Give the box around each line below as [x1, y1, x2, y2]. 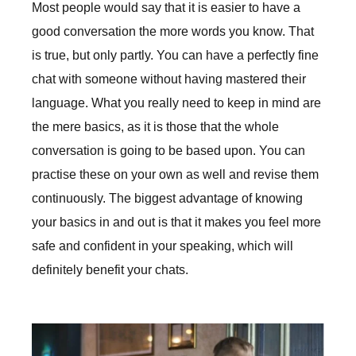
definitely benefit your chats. [32, 263, 188, 277]
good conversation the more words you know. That [32, 25, 314, 39]
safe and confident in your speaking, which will [32, 239, 293, 253]
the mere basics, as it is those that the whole [32, 120, 279, 134]
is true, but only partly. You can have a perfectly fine [32, 48, 319, 63]
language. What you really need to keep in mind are [32, 96, 321, 110]
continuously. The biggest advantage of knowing [32, 192, 303, 206]
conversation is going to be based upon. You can [32, 144, 305, 158]
